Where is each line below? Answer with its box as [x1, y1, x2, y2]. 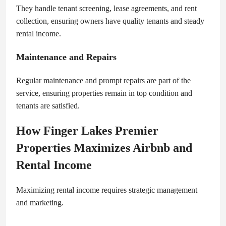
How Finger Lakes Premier [16, 124, 158, 137]
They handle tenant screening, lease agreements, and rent [16, 4, 197, 13]
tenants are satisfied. [16, 101, 80, 110]
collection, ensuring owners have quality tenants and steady [16, 16, 204, 25]
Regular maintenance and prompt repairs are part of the [16, 76, 191, 85]
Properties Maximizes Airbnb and [16, 141, 192, 154]
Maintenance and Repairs [16, 51, 117, 62]
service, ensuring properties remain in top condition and [16, 88, 192, 97]
